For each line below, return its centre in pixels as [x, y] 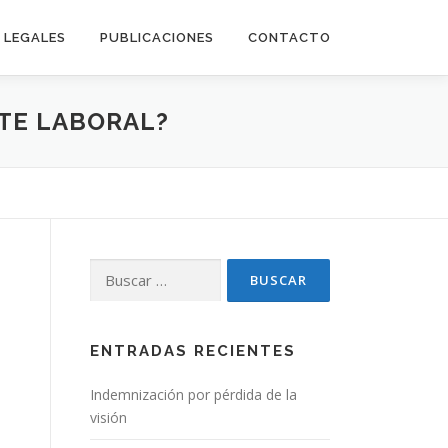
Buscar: [113, 269]
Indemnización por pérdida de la [193, 394]
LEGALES [35, 37]
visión [108, 417]
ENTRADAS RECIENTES [193, 351]
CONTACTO [289, 37]
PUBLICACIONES [157, 37]
